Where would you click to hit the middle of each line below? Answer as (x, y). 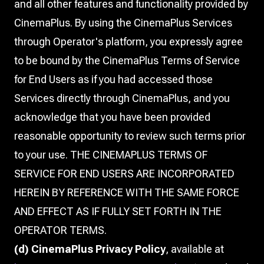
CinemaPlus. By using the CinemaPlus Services (123, 23)
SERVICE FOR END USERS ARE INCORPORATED (124, 174)
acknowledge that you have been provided (112, 117)
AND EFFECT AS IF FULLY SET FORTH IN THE (118, 211)
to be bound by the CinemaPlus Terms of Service (127, 60)
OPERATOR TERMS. (60, 230)
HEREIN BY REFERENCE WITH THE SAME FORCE (127, 192)
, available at (195, 249)
